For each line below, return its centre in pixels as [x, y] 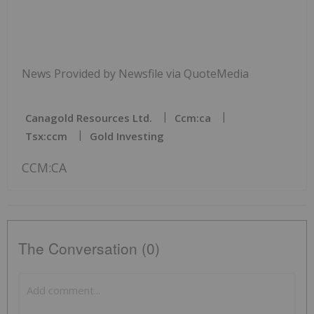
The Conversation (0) [89, 248]
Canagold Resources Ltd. [89, 117]
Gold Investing [127, 136]
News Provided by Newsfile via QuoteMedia [135, 73]
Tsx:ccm [46, 136]
